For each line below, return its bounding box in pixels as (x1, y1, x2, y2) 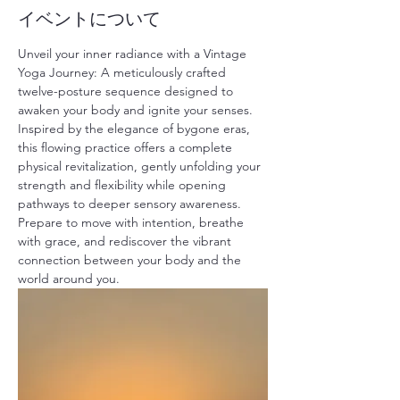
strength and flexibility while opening (18, 177, 229, 193)
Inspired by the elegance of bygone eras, (18, 121, 254, 137)
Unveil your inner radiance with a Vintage (18, 46, 250, 62)
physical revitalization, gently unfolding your (18, 158, 264, 174)
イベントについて (18, 8, 161, 29)
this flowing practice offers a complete (18, 139, 236, 155)
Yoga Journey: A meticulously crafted (18, 64, 229, 80)
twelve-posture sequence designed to (18, 83, 237, 99)
